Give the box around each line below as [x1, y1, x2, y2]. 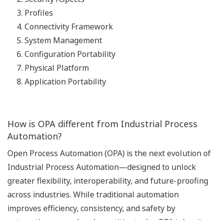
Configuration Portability [25, 48, 115, 59]
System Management [25, 34, 102, 46]
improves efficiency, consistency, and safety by [7, 202, 175, 214]
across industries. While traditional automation [7, 189, 179, 200]
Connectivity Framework [25, 21, 113, 32]
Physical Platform [25, 62, 89, 73]
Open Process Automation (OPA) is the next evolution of [7, 147, 211, 159]
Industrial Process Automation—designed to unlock [7, 161, 196, 172]
